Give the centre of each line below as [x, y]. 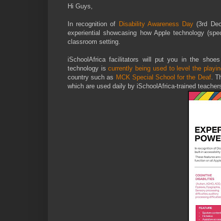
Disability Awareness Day [156, 24]
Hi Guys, [81, 6]
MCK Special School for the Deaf [163, 77]
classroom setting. [94, 41]
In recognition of [93, 24]
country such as [92, 77]
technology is [88, 68]
